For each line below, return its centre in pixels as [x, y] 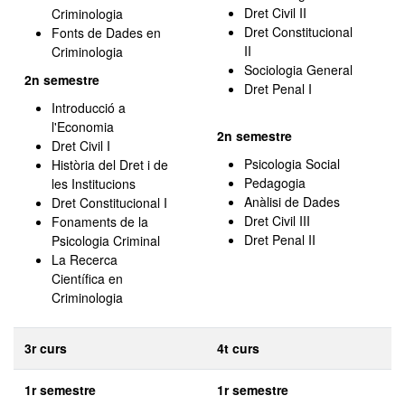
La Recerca [85, 259]
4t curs [238, 348]
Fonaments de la [100, 221]
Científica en [87, 278]
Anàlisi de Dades [292, 202]
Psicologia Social [292, 164]
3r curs [46, 348]
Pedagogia [275, 183]
